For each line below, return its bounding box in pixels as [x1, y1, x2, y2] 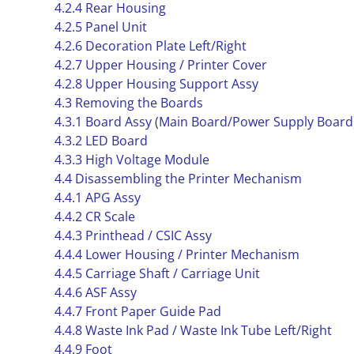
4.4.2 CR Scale [54, 208, 135, 225]
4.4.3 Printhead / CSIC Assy [54, 227, 212, 244]
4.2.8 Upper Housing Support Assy [54, 75, 258, 92]
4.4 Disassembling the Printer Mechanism [54, 170, 302, 187]
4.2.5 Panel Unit [54, 18, 147, 36]
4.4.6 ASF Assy [54, 284, 137, 301]
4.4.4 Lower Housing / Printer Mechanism [54, 246, 299, 263]
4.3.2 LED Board [54, 132, 148, 149]
